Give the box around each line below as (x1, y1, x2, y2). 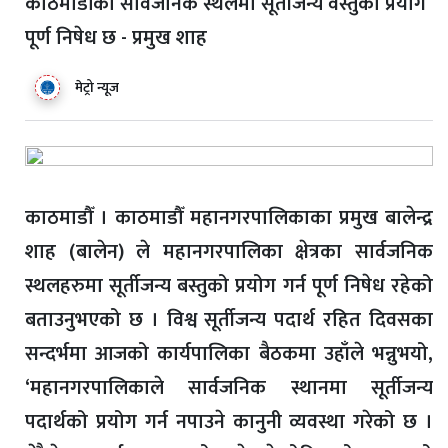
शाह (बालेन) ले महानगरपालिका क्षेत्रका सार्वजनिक (25, 235, 433, 270)
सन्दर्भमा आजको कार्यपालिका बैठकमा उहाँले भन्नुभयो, (25, 337, 433, 372)
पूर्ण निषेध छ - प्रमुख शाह (25, 21, 207, 56)
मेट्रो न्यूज (75, 76, 119, 100)
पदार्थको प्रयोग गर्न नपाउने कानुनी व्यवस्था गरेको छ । (25, 405, 433, 440)
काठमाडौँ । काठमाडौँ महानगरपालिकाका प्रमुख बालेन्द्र (25, 201, 433, 236)
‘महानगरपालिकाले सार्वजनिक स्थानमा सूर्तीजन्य (25, 371, 433, 406)
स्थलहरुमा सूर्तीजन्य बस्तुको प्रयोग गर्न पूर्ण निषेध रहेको (25, 269, 433, 304)
